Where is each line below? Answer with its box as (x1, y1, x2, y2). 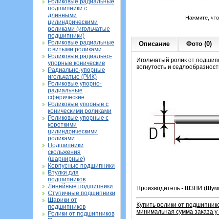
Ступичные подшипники (48, 190, 115, 197)
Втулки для (48, 169, 79, 176)
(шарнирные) (48, 155, 85, 162)
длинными (48, 12, 77, 19)
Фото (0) (186, 40, 212, 47)
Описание (139, 40, 170, 47)
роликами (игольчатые (48, 25, 110, 32)
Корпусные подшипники (48, 162, 115, 169)
